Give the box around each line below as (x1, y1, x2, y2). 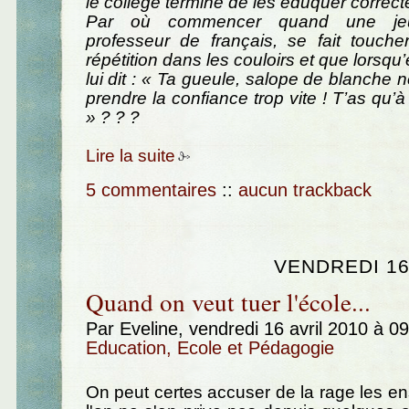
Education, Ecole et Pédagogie (85, 338, 334, 359)
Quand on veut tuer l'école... (85, 285, 371, 320)
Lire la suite (85, 146, 175, 166)
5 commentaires (85, 179, 216, 200)
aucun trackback (237, 179, 372, 200)
